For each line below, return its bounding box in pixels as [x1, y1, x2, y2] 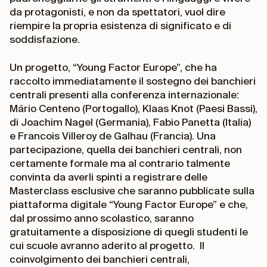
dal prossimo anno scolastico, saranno [10, 212, 194, 223]
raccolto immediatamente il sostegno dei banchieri [10, 75, 256, 86]
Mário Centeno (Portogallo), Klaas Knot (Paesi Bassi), [10, 103, 257, 114]
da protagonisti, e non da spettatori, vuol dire [10, 6, 225, 17]
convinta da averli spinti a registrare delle [10, 171, 207, 182]
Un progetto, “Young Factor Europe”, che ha [10, 61, 217, 73]
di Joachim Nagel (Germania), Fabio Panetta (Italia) [10, 116, 251, 128]
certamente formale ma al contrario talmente [10, 157, 230, 169]
